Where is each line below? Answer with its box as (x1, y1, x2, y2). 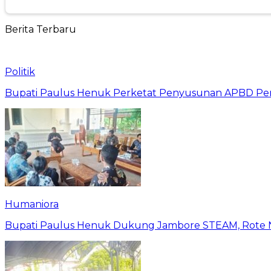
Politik (5, 65, 35, 77)
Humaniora (5, 198, 59, 210)
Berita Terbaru (5, 23, 76, 35)
